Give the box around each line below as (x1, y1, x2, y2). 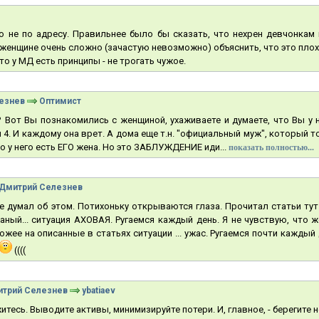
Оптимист (39, 96, 81, 106)
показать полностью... (229, 142, 314, 152)
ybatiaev (82, 286, 115, 296)
